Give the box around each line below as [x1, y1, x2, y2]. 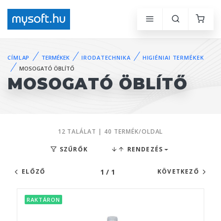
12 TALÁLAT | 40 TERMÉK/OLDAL [57, 127, 163, 136]
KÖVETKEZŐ [157, 167, 199, 176]
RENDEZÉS [125, 145, 163, 154]
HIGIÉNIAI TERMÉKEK [142, 54, 204, 61]
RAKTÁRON [27, 196, 60, 204]
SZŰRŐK [57, 145, 88, 154]
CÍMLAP [7, 54, 30, 61]
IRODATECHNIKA [81, 54, 131, 61]
